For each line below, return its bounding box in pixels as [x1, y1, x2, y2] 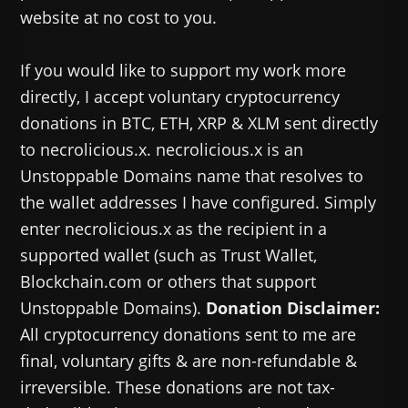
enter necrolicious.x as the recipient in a [20, 218, 328, 240]
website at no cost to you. [20, 6, 218, 29]
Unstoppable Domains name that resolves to [20, 165, 364, 188]
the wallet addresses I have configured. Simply [20, 191, 377, 214]
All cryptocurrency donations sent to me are [20, 323, 357, 346]
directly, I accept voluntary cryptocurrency [20, 86, 341, 108]
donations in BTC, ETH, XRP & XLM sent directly [20, 112, 379, 135]
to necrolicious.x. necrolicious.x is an [20, 138, 304, 161]
